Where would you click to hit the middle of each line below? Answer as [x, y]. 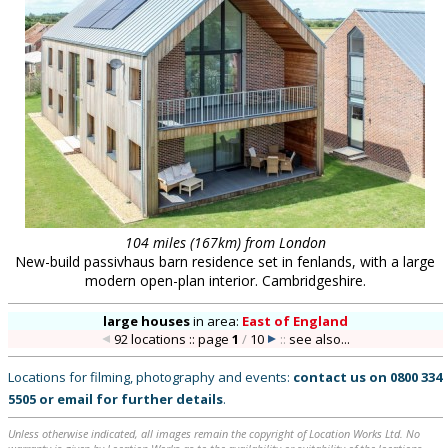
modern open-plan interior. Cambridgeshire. [225, 280]
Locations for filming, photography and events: [150, 377]
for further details [158, 399]
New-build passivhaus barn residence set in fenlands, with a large [225, 261]
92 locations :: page [172, 339]
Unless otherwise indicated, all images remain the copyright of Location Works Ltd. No [214, 433]
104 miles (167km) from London [225, 242]
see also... [319, 339]
